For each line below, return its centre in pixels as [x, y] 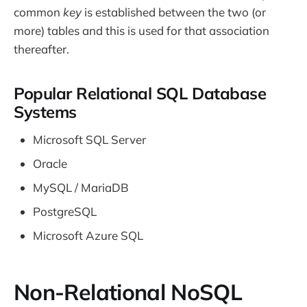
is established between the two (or [174, 12]
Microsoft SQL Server [89, 140]
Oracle [50, 164]
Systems [45, 111]
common [38, 12]
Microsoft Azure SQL [88, 236]
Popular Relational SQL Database [140, 93]
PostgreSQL [65, 212]
